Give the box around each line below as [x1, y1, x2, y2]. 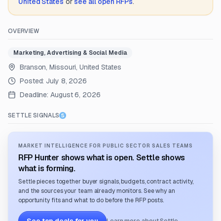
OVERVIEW [8, 27, 40, 35]
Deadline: [20, 90, 49, 99]
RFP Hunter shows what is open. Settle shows [18, 152, 185, 163]
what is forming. [18, 163, 75, 174]
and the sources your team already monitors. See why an [18, 187, 175, 195]
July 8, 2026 [46, 76, 87, 85]
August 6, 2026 [50, 90, 101, 99]
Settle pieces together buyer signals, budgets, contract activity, [18, 178, 193, 185]
